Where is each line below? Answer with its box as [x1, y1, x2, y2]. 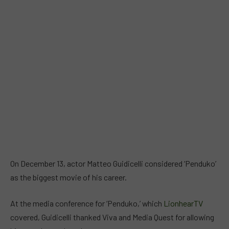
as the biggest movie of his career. [10, 172, 128, 182]
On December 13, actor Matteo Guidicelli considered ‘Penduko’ [10, 158, 216, 168]
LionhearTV [164, 198, 203, 209]
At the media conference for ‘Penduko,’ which [10, 198, 164, 209]
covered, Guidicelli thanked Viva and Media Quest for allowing [10, 212, 214, 222]
